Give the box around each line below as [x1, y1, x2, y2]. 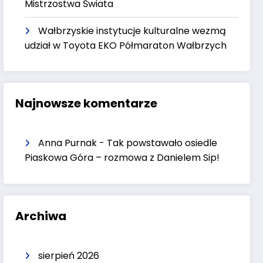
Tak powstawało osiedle [107, 136, 218, 150]
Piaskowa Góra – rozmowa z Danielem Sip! [25, 151, 220, 165]
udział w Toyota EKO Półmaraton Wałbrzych [25, 38, 227, 52]
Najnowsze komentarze [15, 95, 158, 112]
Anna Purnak [38, 136, 97, 150]
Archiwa [15, 207, 67, 224]
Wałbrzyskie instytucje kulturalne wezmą [38, 23, 227, 38]
